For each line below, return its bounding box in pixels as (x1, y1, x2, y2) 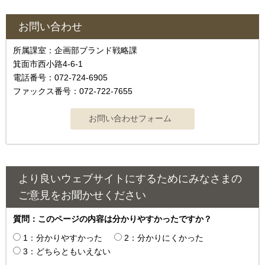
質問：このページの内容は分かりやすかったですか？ (13, 214, 212, 224)
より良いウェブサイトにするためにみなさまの (18, 172, 242, 185)
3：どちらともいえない (23, 246, 111, 256)
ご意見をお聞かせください (18, 189, 146, 201)
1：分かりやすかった (23, 232, 102, 243)
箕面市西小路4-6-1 (13, 59, 83, 69)
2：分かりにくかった (124, 232, 203, 243)
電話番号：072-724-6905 (13, 73, 108, 83)
